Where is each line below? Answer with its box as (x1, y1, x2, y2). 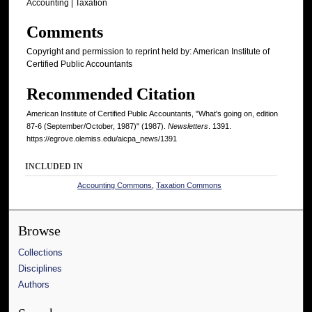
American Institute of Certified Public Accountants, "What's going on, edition (26, 109, 278, 118)
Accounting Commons (77, 180, 153, 189)
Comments (26, 23, 103, 42)
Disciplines (18, 263, 63, 274)
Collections (18, 247, 63, 258)
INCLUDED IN (25, 161, 84, 171)
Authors (18, 279, 50, 290)
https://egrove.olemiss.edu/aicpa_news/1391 (26, 134, 177, 143)
